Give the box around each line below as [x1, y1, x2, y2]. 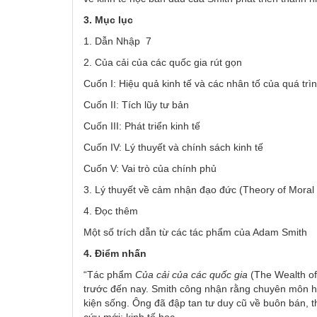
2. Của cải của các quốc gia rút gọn [83, 56, 245, 68]
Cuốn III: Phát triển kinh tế [83, 120, 203, 132]
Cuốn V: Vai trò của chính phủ [83, 162, 219, 174]
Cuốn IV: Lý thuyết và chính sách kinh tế [83, 141, 266, 153]
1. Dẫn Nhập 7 [83, 35, 151, 47]
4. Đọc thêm [83, 204, 141, 217]
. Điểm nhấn [89, 247, 146, 259]
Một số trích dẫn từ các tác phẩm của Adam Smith [83, 226, 310, 238]
